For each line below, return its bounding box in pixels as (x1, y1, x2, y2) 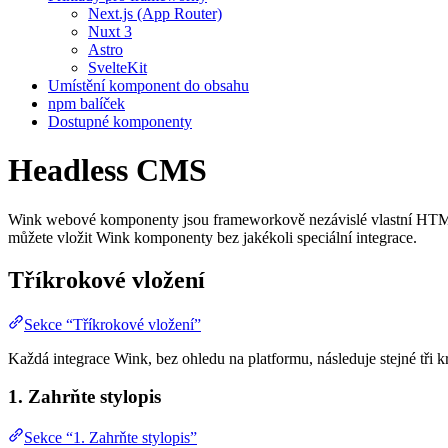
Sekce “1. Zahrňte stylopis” (24, 428, 197, 446)
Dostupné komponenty (48, 112, 192, 130)
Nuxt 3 (88, 22, 132, 40)
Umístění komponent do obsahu (48, 76, 249, 94)
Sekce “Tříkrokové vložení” (24, 315, 201, 333)
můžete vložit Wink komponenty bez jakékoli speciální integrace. (8, 228, 417, 246)
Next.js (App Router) (88, 4, 222, 22)
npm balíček (48, 94, 125, 112)
